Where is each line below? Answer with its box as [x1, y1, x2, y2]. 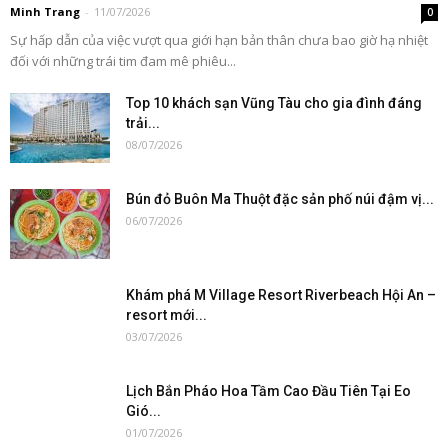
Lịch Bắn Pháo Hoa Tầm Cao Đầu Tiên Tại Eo [126, 382, 411, 399]
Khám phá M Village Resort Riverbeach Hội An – [126, 286, 436, 303]
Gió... [126, 402, 161, 419]
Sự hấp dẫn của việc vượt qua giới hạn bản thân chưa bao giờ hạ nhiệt [10, 30, 428, 49]
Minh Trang [10, 3, 80, 19]
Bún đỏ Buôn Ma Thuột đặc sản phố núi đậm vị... [126, 190, 434, 207]
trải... [126, 114, 160, 131]
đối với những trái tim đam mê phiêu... [10, 51, 236, 70]
